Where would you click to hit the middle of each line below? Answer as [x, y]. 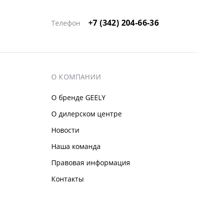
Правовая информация [91, 163]
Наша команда [76, 147]
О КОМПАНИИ [76, 77]
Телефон [66, 23]
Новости [65, 130]
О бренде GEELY [78, 98]
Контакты [68, 179]
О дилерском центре [87, 114]
